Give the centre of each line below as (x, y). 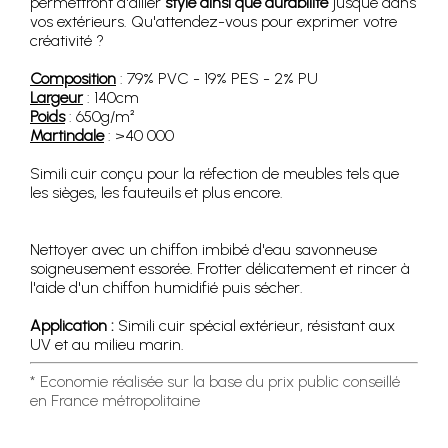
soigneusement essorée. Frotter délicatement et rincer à (220, 268)
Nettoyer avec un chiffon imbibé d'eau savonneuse (203, 249)
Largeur (56, 97)
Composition (73, 78)
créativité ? (67, 40)
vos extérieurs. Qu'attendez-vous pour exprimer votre (213, 21)
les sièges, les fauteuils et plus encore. (156, 192)
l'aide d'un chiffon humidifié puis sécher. (166, 287)
